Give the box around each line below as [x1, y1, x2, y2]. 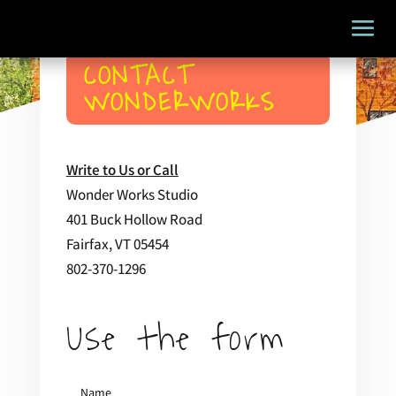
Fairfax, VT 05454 [65, 234, 169, 257]
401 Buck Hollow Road [65, 209, 202, 232]
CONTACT [83, 52, 193, 99]
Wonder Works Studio [65, 185, 198, 208]
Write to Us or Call [65, 160, 179, 183]
